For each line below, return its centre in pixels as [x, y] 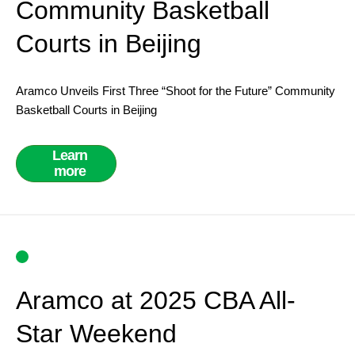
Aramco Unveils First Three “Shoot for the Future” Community [176, 91]
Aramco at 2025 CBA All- [156, 300]
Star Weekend [96, 334]
